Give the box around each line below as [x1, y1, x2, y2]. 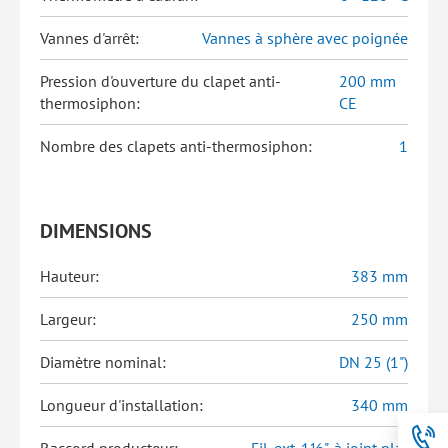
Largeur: [40, 309, 96, 329]
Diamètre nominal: [40, 352, 166, 372]
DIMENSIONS [40, 218, 152, 244]
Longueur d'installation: [40, 395, 203, 415]
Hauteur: [40, 266, 99, 286]
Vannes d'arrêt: [40, 28, 139, 48]
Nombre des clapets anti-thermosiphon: [40, 136, 312, 156]
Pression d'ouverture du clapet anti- [40, 71, 281, 91]
